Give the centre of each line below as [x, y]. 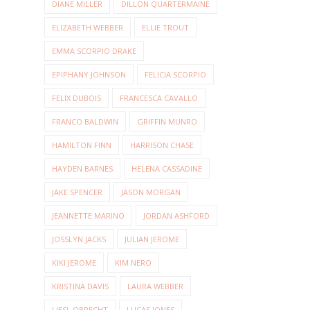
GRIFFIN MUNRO [167, 122]
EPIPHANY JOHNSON [89, 75]
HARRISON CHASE [162, 145]
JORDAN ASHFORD [176, 216]
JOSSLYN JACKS [79, 239]
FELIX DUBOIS [76, 98]
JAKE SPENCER [77, 192]
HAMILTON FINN [82, 145]
